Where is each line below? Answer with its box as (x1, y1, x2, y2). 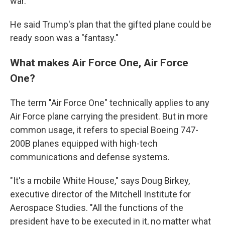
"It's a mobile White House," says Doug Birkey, (10, 175, 190, 186)
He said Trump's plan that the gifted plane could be (10, 19, 211, 30)
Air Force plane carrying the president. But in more (10, 111, 208, 122)
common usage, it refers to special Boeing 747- (10, 125, 198, 135)
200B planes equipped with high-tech (10, 138, 158, 149)
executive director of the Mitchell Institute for (10, 189, 191, 199)
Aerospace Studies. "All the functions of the (10, 202, 183, 213)
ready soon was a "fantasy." (10, 33, 119, 43)
